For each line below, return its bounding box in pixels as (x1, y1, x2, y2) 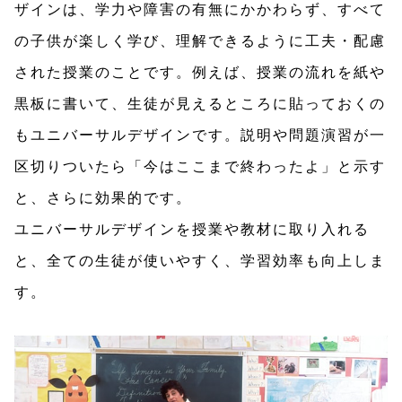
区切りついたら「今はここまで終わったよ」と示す (14, 155, 386, 177)
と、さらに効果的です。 (14, 187, 192, 208)
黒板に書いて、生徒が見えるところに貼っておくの (14, 92, 386, 114)
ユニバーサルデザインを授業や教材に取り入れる (14, 218, 370, 240)
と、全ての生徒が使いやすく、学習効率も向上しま (14, 249, 386, 271)
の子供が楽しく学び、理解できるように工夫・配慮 (14, 30, 386, 51)
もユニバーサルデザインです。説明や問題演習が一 (14, 124, 386, 145)
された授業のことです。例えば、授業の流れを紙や (14, 61, 386, 83)
